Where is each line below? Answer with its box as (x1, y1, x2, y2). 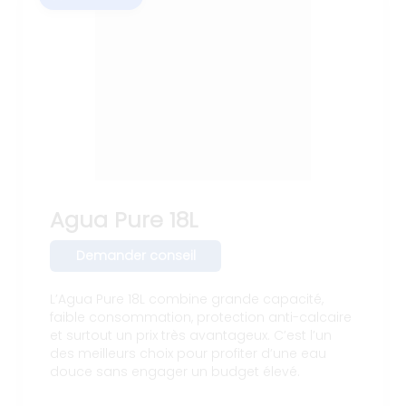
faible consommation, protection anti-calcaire (50, 307, 352, 326)
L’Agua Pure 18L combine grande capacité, (50, 289, 324, 308)
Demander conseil (75, 246, 196, 266)
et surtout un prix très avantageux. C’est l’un (50, 325, 332, 344)
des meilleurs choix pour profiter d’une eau (50, 343, 326, 362)
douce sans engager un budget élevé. (50, 362, 300, 381)
